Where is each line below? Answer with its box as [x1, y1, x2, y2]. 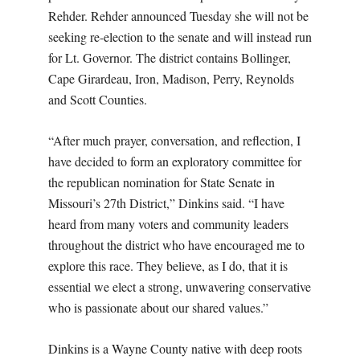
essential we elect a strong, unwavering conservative [48, 277, 311, 295]
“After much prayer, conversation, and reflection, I [48, 131, 301, 149]
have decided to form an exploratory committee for [48, 152, 301, 170]
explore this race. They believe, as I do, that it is [48, 256, 288, 274]
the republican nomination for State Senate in [48, 173, 275, 190]
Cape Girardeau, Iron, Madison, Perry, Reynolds [48, 69, 294, 87]
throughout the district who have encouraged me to [48, 235, 305, 253]
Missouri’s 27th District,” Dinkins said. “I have [48, 194, 284, 211]
